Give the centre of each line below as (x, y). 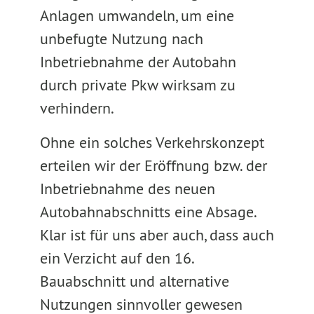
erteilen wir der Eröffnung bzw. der (153, 165)
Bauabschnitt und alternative (134, 281)
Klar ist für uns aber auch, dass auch (157, 235)
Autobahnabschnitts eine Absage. (148, 212)
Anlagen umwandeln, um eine (137, 15)
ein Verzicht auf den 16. (116, 258)
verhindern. (77, 108)
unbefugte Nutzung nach (121, 39)
